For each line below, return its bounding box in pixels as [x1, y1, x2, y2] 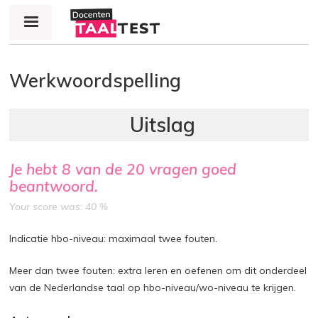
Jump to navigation [115, 4, 203, 16]
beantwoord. [9, 177, 99, 195]
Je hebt [9, 160, 62, 178]
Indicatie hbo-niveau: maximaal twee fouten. [9, 232, 218, 245]
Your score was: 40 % [9, 200, 109, 213]
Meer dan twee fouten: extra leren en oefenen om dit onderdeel [9, 264, 307, 277]
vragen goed [145, 160, 237, 178]
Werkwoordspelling [9, 69, 182, 92]
